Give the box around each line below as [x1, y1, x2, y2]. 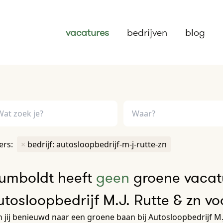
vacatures [66, 25, 109, 39]
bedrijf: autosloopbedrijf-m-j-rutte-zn [27, 139, 167, 150]
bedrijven [127, 25, 167, 39]
